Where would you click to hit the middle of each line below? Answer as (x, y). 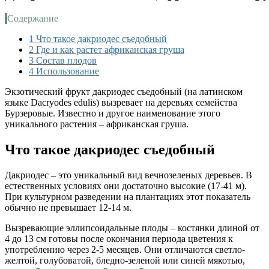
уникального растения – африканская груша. (97, 124)
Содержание (33, 18)
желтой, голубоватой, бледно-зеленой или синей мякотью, (125, 260)
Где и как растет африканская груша (109, 49)
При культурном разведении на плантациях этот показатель (128, 196)
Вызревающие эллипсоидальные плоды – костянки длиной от (132, 228)
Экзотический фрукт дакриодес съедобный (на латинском (124, 91)
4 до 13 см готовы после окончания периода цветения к (119, 238)
